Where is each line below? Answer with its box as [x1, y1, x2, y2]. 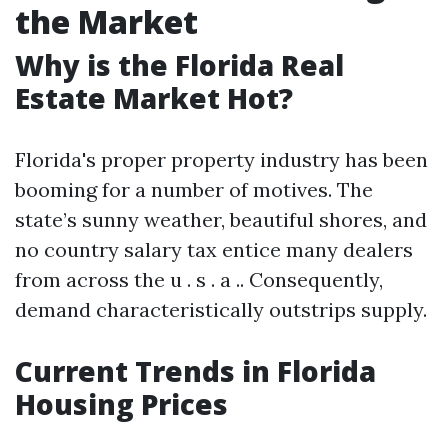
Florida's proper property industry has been [15, 147, 428, 172]
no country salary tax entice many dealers [15, 237, 413, 262]
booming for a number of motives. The [15, 177, 373, 202]
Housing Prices [15, 385, 228, 423]
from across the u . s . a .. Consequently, [15, 267, 383, 292]
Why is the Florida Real [15, 46, 344, 84]
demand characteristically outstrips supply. [15, 297, 427, 322]
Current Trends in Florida [15, 352, 376, 390]
